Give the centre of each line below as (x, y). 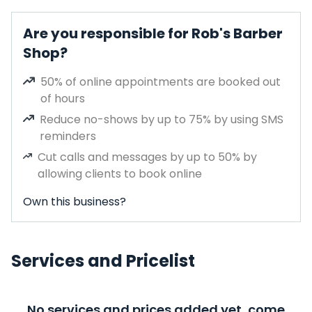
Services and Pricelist (103, 261)
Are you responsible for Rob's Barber (153, 33)
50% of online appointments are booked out (161, 82)
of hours (63, 99)
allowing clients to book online (120, 174)
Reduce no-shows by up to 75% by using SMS (162, 119)
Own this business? (75, 202)
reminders (68, 136)
